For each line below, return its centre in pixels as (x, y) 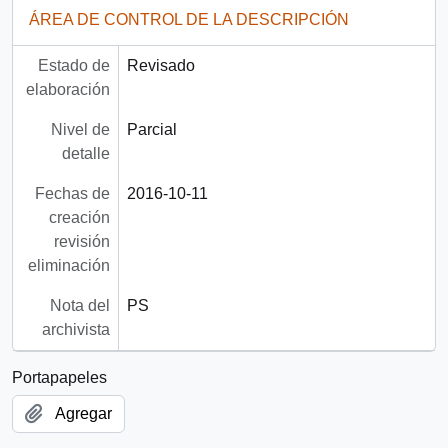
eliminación (68, 266)
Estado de (73, 66)
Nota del (79, 306)
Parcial (151, 130)
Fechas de (72, 194)
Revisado (160, 66)
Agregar (83, 414)
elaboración (67, 90)
